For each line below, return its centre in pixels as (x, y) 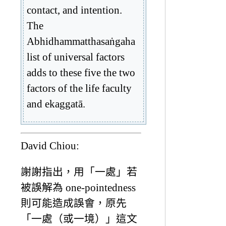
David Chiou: (50, 146)
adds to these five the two (81, 72)
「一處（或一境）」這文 (79, 219)
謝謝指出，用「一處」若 (79, 172)
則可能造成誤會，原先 (74, 203)
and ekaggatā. (56, 103)
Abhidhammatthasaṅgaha (81, 41)
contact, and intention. (74, 10)
